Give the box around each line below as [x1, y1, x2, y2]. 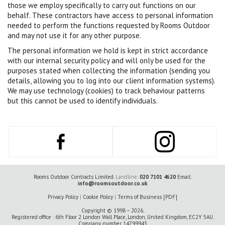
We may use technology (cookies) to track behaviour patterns [8, 86, 205, 95]
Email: [176, 173, 191, 180]
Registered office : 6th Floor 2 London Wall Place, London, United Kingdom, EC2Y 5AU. [11, 213, 214, 220]
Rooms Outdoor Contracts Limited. [34, 173, 116, 180]
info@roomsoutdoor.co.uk [78, 180, 147, 187]
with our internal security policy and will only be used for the [8, 56, 205, 65]
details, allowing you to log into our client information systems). [8, 76, 215, 85]
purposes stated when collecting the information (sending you [8, 66, 210, 75]
